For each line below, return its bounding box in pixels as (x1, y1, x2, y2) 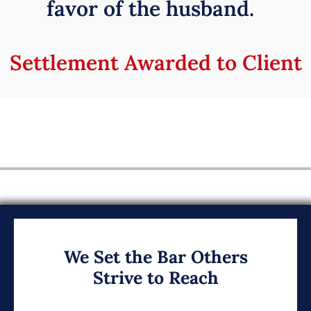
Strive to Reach (92, 267, 219, 289)
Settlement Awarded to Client (9, 49, 302, 76)
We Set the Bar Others (63, 246, 248, 269)
